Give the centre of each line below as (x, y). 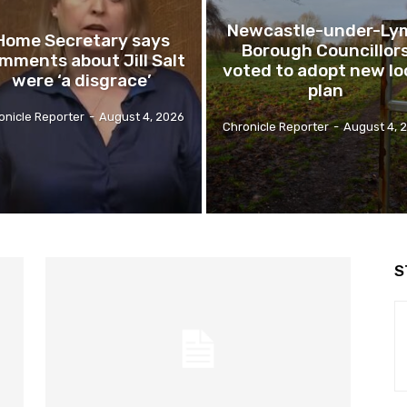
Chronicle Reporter (275, 126)
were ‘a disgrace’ (81, 80)
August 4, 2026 (142, 116)
